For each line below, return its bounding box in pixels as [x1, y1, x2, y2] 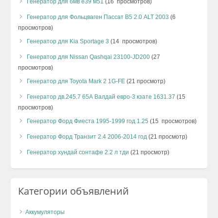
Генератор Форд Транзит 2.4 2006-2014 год [27, 133, 147, 140]
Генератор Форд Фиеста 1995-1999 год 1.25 [27, 117, 149, 125]
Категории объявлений [18, 184, 129, 198]
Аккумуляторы [25, 208, 65, 216]
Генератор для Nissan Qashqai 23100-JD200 [27, 53, 150, 60]
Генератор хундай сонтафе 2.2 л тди [27, 148, 129, 156]
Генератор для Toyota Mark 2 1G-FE [27, 77, 126, 85]
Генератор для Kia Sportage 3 [27, 37, 109, 45]
